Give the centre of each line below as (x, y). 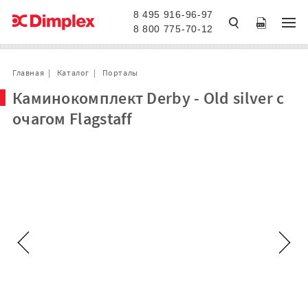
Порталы (120, 73)
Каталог (73, 73)
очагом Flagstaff (72, 119)
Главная (28, 73)
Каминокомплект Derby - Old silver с (148, 98)
